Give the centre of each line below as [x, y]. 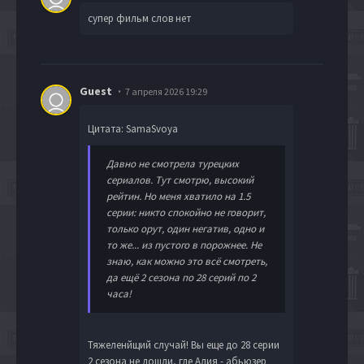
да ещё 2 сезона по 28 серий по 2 [181, 277]
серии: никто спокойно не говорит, [186, 212]
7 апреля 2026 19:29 [166, 91]
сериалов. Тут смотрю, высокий [180, 180]
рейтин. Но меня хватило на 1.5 [178, 196]
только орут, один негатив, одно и [185, 228]
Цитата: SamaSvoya [133, 128]
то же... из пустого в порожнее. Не [184, 245]
